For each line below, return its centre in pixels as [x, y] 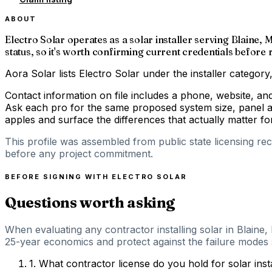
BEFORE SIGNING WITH [58, 176]
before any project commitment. [79, 153]
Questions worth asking [90, 202]
